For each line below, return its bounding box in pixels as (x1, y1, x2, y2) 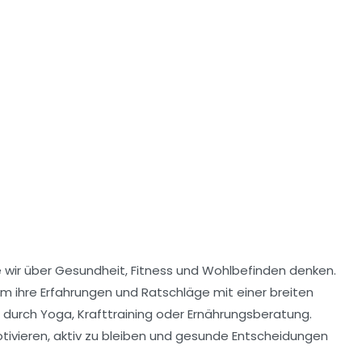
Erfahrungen (40, 283, 112, 301)
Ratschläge (141, 283, 210, 301)
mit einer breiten (210, 283, 314, 301)
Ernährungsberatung (187, 305, 309, 322)
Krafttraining (78, 305, 153, 322)
